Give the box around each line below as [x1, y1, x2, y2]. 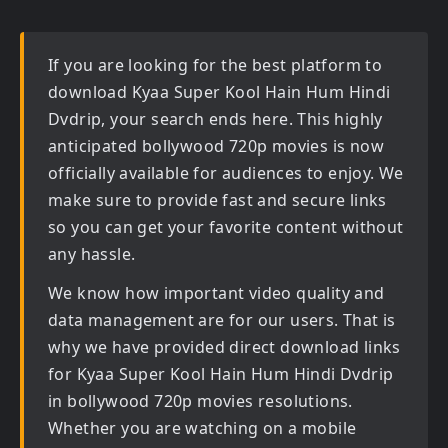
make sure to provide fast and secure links [48, 189, 387, 211]
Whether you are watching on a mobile [48, 417, 357, 439]
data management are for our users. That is [48, 309, 396, 331]
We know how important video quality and [48, 282, 385, 304]
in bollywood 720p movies [48, 390, 254, 412]
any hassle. [48, 243, 136, 265]
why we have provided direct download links [48, 336, 401, 358]
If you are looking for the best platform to [48, 54, 383, 76]
